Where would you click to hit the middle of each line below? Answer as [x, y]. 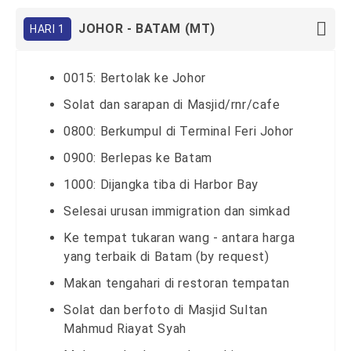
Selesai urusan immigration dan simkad [177, 211]
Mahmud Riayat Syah [125, 329]
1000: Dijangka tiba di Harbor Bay [161, 185]
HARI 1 [47, 29]
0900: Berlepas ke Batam [138, 158]
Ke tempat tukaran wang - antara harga [179, 238]
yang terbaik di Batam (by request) [166, 257]
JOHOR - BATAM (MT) [147, 29]
